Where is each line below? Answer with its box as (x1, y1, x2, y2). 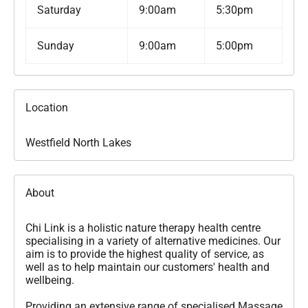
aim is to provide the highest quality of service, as (25, 247, 264, 261)
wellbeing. (25, 274, 74, 287)
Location (25, 101, 68, 115)
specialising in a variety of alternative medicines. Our (25, 234, 280, 248)
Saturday (37, 3, 81, 17)
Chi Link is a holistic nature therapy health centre (25, 221, 261, 235)
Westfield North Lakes (25, 136, 131, 150)
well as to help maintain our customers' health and (25, 261, 269, 274)
